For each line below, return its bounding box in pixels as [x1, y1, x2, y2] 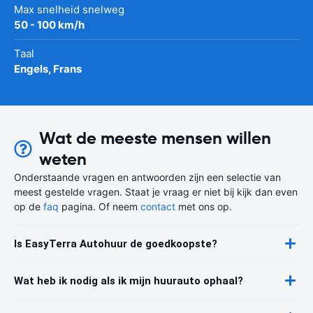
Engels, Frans [14, 61, 82, 75]
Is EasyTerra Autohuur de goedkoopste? [14, 237, 217, 250]
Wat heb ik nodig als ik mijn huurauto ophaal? [14, 274, 243, 287]
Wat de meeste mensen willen [38, 127, 271, 149]
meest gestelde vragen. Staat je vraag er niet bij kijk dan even [14, 185, 298, 198]
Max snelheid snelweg [14, 2, 124, 16]
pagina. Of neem [59, 200, 140, 212]
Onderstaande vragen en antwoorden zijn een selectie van [14, 170, 281, 183]
